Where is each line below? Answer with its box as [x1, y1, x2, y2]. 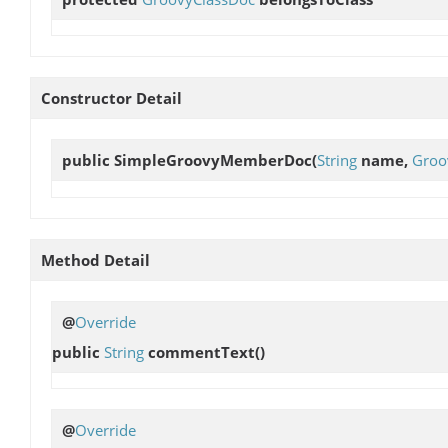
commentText [148, 341, 255, 362]
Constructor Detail [41, 88, 182, 109]
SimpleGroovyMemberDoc [114, 150, 312, 171]
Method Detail [41, 249, 150, 270]
